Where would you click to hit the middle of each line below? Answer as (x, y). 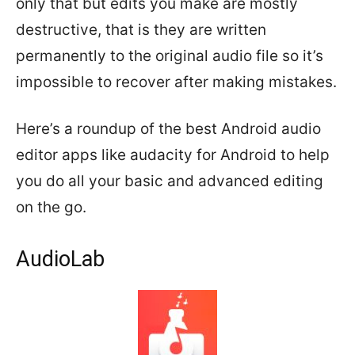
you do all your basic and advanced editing (170, 181)
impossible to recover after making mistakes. (176, 82)
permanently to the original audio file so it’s (170, 56)
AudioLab (60, 259)
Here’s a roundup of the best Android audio (168, 129)
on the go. (51, 207)
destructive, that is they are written (141, 30)
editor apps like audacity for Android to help (173, 155)
